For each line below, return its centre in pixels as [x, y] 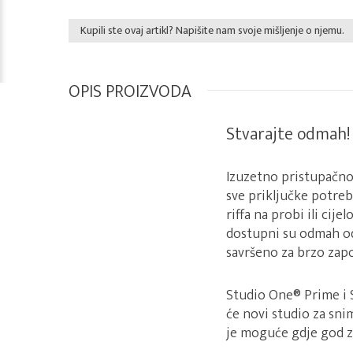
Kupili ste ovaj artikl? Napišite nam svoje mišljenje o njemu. [212, 30]
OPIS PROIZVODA [130, 92]
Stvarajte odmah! [288, 134]
